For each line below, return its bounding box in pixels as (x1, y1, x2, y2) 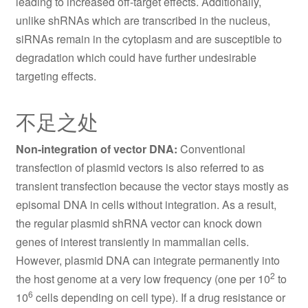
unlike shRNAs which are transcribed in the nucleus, (15, 12, 270, 28)
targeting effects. (15, 67, 96, 84)
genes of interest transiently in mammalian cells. (15, 233, 249, 250)
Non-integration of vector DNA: (15, 140, 177, 157)
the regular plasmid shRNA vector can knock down (15, 214, 262, 231)
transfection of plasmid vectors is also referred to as (15, 159, 264, 175)
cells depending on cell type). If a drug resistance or (32, 289, 285, 305)
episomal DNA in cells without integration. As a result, (15, 196, 276, 212)
